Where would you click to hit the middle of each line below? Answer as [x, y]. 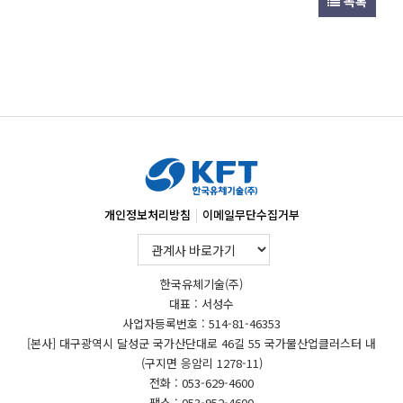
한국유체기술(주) [201, 284]
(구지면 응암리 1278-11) [201, 363]
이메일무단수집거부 [251, 215]
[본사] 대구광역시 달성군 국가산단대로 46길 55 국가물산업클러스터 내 [201, 343]
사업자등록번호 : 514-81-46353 [201, 323]
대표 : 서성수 [201, 304]
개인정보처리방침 [147, 215]
